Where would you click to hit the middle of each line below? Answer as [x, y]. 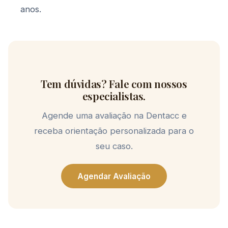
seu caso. [114, 146]
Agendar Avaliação [114, 176]
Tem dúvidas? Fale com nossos [114, 83]
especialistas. [114, 96]
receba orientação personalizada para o [114, 131]
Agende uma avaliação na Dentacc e [114, 116]
